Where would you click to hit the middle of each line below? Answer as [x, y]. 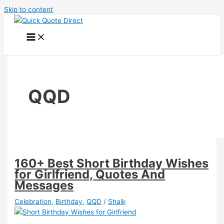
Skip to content [28, 9]
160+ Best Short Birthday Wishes [112, 163]
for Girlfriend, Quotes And [90, 174]
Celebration [33, 201]
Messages [44, 185]
